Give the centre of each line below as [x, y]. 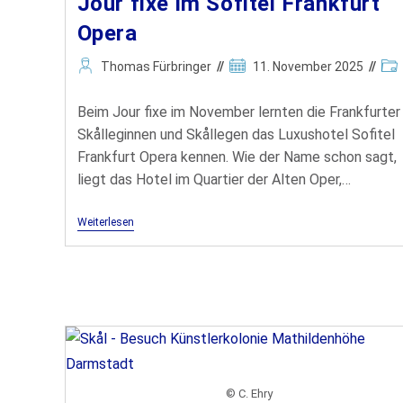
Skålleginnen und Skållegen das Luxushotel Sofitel [236, 135]
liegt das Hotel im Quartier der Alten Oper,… [214, 180]
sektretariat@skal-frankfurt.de [197, 343]
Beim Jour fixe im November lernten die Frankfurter [238, 112]
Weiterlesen [105, 223]
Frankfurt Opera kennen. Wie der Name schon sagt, [237, 157]
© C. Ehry [250, 393]
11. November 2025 [308, 67]
